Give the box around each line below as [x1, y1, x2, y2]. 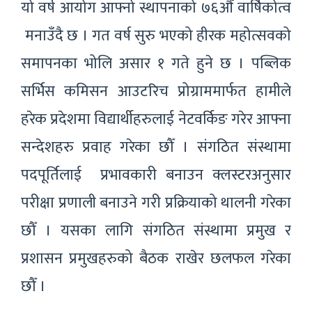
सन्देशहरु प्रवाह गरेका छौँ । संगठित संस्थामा [21, 134, 291, 160]
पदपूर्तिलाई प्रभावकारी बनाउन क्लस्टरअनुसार [21, 162, 291, 188]
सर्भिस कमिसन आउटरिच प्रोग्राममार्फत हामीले [21, 78, 291, 104]
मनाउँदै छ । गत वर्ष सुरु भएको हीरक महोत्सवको [21, 22, 291, 49]
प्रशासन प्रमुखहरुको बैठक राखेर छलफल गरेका [21, 245, 291, 272]
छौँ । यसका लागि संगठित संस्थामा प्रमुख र [21, 217, 291, 244]
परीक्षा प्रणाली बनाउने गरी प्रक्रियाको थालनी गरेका [21, 189, 291, 216]
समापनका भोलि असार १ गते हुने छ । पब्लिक [21, 50, 291, 77]
